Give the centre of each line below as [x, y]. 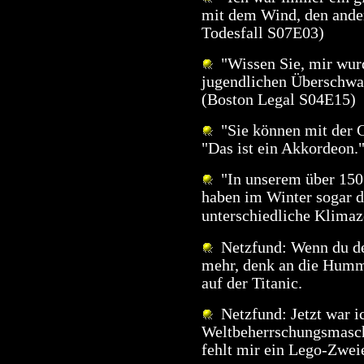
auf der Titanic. [252, 283]
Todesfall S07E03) [263, 32]
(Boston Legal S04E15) [279, 99]
